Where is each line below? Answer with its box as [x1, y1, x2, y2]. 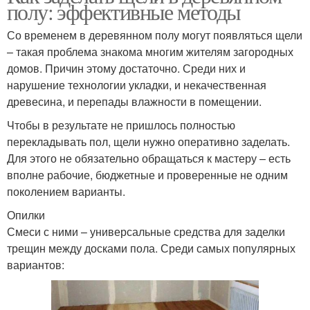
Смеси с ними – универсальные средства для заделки [7, 223, 285, 239]
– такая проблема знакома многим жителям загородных [7, 43, 293, 60]
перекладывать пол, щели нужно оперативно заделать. [7, 133, 290, 149]
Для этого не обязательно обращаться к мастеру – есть [7, 149, 291, 166]
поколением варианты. [7, 183, 125, 199]
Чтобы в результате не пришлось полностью [7, 116, 235, 133]
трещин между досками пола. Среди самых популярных [7, 239, 295, 256]
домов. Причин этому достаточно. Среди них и [7, 60, 246, 76]
